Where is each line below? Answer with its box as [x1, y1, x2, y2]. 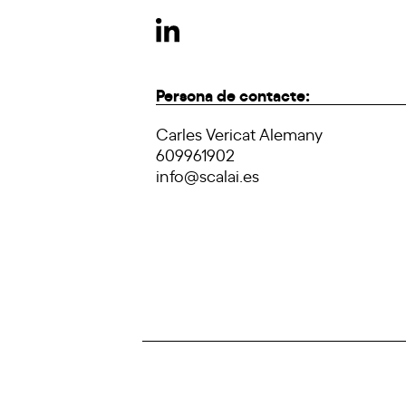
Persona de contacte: [156, 82, 310, 105]
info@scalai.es [156, 163, 259, 186]
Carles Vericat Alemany [156, 121, 323, 144]
